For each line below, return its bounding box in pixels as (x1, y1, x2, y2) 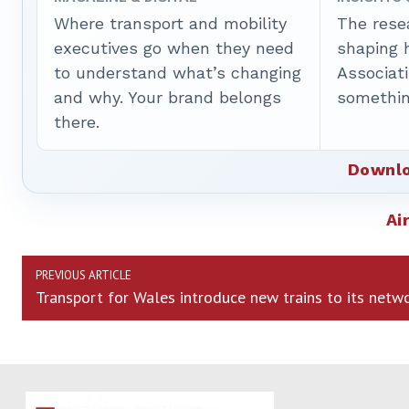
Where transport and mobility (54, 14, 287, 34)
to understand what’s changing (54, 63, 301, 83)
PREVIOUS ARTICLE (36, 267, 131, 284)
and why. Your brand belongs (54, 88, 281, 108)
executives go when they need (54, 38, 294, 58)
